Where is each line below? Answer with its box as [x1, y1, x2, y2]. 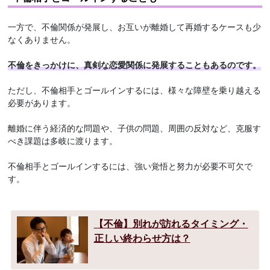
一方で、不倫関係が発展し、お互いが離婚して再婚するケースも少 [8, 20, 262, 33]
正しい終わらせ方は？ [93, 230, 190, 245]
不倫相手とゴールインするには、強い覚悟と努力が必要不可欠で [8, 159, 253, 172]
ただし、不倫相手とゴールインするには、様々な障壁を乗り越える [8, 83, 262, 96]
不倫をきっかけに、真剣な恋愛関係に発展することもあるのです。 [8, 58, 262, 71]
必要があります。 [8, 96, 76, 108]
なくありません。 [8, 33, 76, 45]
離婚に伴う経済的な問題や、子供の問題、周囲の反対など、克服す [8, 121, 262, 134]
